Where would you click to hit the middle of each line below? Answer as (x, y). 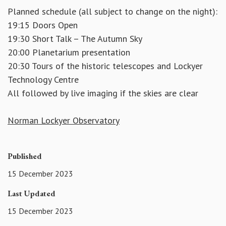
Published (25, 156)
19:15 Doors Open (43, 25)
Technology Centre (43, 80)
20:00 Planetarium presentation (69, 52)
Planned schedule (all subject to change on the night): (112, 12)
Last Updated (32, 193)
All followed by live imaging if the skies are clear (103, 93)
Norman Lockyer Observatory (64, 121)
